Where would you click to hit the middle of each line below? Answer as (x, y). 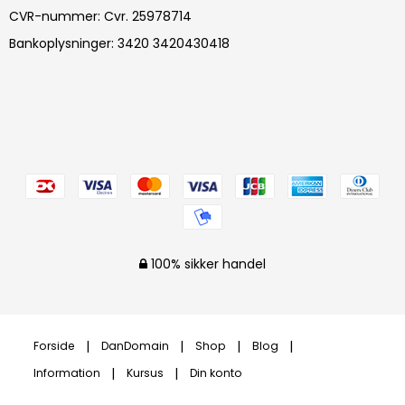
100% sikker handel (207, 264)
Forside (54, 345)
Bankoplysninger (60, 43)
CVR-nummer (53, 16)
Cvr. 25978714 (146, 16)
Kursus (145, 372)
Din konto (216, 372)
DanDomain (135, 345)
